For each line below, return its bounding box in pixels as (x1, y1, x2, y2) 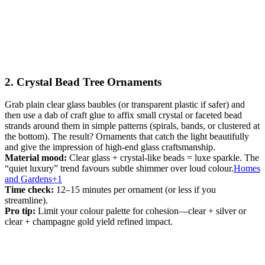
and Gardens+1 (5, 174, 62, 185)
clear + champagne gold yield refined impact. (5, 216, 173, 227)
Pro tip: (5, 206, 35, 216)
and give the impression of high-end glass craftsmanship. (5, 142, 215, 153)
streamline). (5, 195, 48, 206)
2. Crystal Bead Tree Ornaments (5, 75, 161, 88)
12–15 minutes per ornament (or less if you (54, 185, 216, 195)
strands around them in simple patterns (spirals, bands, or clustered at (5, 121, 260, 131)
